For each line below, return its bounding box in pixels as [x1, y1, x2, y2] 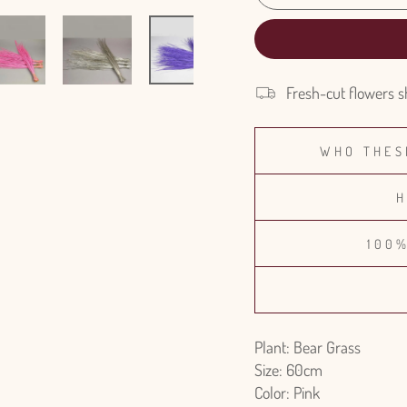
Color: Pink [254, 382, 320, 402]
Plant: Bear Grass [254, 337, 361, 357]
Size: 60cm [254, 360, 323, 380]
